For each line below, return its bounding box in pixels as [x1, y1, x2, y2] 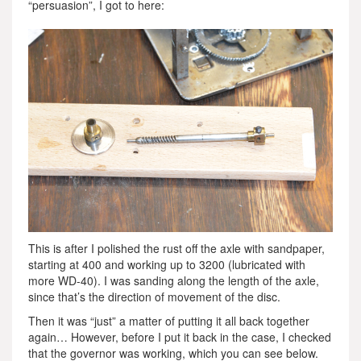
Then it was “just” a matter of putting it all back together [28, 313, 309, 330]
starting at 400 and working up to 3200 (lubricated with [28, 256, 305, 273]
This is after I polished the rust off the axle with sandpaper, [28, 240, 325, 257]
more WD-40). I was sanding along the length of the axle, [28, 272, 319, 289]
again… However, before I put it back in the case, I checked [28, 329, 331, 346]
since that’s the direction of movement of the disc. [28, 288, 280, 305]
